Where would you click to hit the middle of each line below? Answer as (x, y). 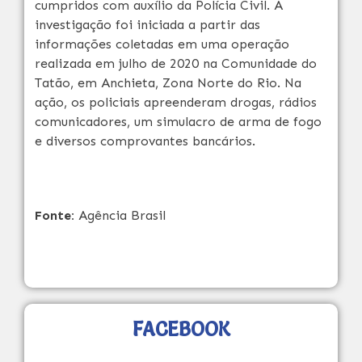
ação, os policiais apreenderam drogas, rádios (176, 102)
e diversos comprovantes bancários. (145, 141)
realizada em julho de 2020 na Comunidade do (176, 63)
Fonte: (55, 215)
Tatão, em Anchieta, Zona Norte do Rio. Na (168, 83)
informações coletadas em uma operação (162, 44)
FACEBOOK (181, 329)
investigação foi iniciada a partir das (147, 25)
